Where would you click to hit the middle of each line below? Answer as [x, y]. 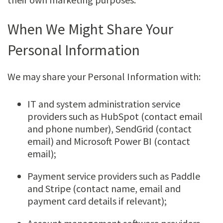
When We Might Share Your [90, 29]
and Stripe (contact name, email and [104, 189]
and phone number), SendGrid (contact [110, 129]
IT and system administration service [104, 104]
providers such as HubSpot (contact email [115, 116]
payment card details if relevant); [97, 201]
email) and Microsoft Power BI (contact [109, 141]
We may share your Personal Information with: [104, 77]
